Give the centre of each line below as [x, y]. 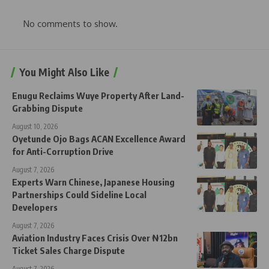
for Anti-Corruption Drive [63, 152]
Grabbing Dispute [47, 108]
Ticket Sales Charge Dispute [68, 251]
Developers [35, 207]
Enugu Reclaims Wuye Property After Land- [98, 96]
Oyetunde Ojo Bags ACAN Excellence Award [99, 139]
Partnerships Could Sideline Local [79, 195]
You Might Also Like [64, 72]
